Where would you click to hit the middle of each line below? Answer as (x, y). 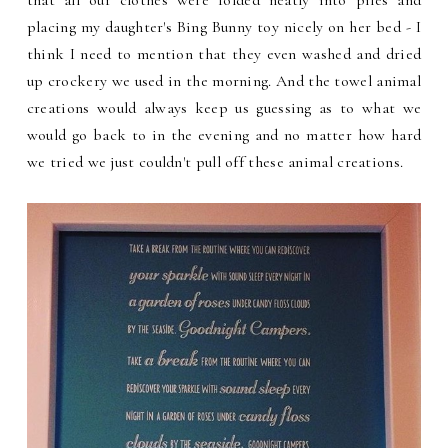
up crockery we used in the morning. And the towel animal (224, 80)
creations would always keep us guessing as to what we (224, 107)
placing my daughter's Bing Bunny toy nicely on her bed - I (224, 26)
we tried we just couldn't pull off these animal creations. (215, 161)
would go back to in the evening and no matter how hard (224, 134)
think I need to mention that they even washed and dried (224, 53)
